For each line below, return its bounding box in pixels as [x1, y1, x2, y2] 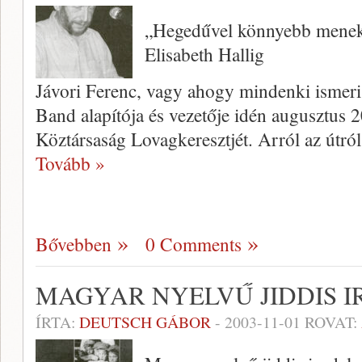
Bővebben [36, 231, 112, 257]
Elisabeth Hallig [145, 41, 264, 67]
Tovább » [36, 150, 105, 176]
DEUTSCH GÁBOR [79, 311, 211, 333]
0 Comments [145, 231, 242, 257]
